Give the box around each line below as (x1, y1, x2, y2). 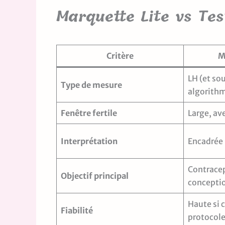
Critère (106, 50, 134, 61)
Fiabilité (61, 205, 93, 215)
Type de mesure (61, 79, 122, 90)
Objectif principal (61, 170, 129, 181)
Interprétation (61, 136, 118, 146)
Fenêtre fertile (61, 107, 117, 118)
